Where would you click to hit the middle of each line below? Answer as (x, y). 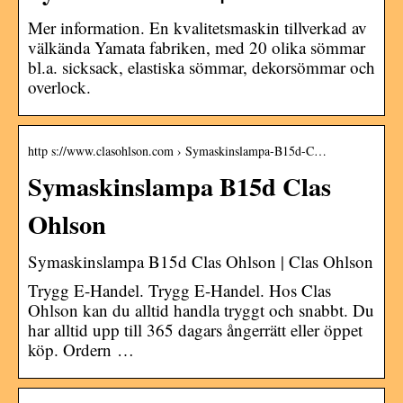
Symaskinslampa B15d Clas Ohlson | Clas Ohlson (201, 261)
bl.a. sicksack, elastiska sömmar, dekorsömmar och (201, 67)
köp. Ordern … (81, 349)
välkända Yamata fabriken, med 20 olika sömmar (197, 47)
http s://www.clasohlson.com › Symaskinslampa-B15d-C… (177, 150)
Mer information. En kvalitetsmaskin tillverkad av (197, 27)
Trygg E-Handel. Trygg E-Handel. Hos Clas (179, 290)
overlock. (59, 86)
